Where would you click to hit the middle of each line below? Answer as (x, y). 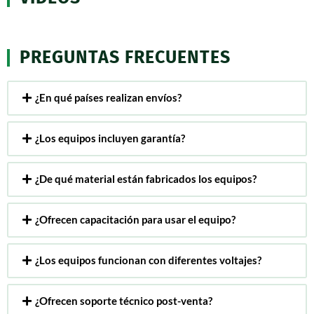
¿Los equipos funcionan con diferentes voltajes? (148, 260)
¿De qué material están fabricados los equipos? (145, 179)
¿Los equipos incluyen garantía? (110, 138)
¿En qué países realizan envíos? (108, 98)
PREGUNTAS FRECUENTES (125, 57)
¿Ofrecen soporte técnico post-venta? (123, 301)
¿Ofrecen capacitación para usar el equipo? (135, 220)
